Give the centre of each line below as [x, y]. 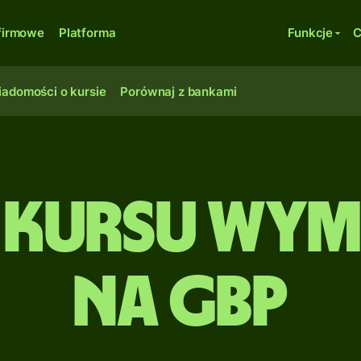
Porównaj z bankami [178, 91]
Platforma [87, 33]
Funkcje [311, 33]
